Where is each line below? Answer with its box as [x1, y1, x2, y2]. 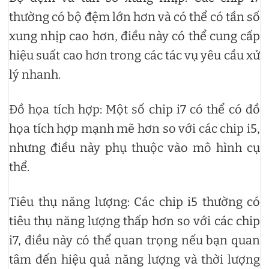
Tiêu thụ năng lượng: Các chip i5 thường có [9, 194, 260, 209]
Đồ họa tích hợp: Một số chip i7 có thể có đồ [9, 101, 260, 116]
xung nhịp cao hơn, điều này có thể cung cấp [9, 28, 260, 43]
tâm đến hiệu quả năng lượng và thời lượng [9, 252, 260, 267]
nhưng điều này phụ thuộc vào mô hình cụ [9, 140, 260, 155]
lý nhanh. [9, 67, 61, 82]
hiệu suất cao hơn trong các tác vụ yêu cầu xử [9, 47, 260, 62]
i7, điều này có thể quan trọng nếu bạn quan [9, 232, 260, 247]
